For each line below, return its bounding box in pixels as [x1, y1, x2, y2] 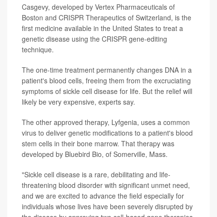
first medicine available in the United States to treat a [22, 23, 183, 33]
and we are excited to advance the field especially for [22, 191, 184, 201]
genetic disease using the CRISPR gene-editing [22, 34, 167, 44]
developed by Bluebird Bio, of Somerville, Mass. [22, 149, 168, 159]
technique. [22, 45, 54, 55]
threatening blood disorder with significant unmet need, [22, 180, 190, 190]
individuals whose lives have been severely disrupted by [22, 201, 193, 212]
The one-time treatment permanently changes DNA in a [22, 65, 192, 75]
